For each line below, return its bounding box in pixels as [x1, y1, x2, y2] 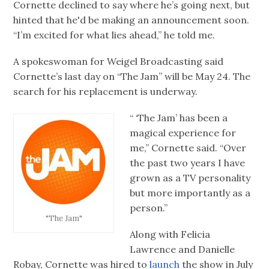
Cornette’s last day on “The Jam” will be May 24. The [13, 70, 251, 82]
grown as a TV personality [130, 171, 250, 184]
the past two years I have [130, 156, 245, 169]
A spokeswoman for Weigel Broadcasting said [13, 55, 224, 67]
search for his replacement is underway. [13, 85, 198, 97]
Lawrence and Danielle [130, 243, 235, 256]
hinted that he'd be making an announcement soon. [13, 13, 250, 26]
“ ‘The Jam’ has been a [130, 111, 228, 124]
